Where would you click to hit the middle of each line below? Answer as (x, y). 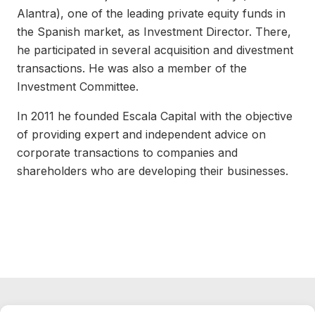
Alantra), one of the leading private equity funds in (151, 14)
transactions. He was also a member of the (132, 69)
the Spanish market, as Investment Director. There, (154, 32)
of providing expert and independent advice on (141, 135)
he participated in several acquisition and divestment (155, 50)
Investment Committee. (78, 87)
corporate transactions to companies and (127, 153)
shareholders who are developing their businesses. (153, 171)
